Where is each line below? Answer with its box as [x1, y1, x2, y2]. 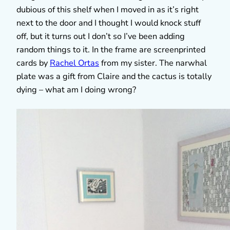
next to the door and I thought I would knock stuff [16, 17, 201, 29]
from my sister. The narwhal [99, 57, 207, 69]
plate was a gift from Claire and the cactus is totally [16, 70, 212, 82]
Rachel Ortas [50, 57, 99, 69]
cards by [16, 57, 50, 69]
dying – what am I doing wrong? [16, 84, 136, 95]
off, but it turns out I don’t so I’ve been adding [16, 30, 185, 42]
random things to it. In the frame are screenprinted [16, 44, 205, 55]
